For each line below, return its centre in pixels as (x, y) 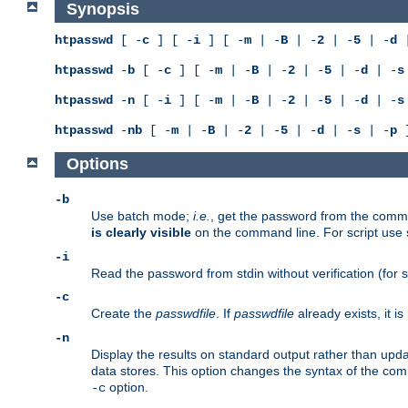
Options (97, 164)
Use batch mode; (142, 216)
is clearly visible (141, 233)
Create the (123, 314)
